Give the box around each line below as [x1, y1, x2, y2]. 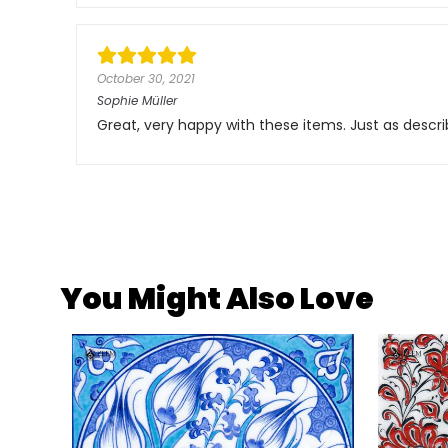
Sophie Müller [97, 92, 177, 109]
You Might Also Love [60, 278, 374, 320]
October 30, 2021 [97, 70, 195, 87]
